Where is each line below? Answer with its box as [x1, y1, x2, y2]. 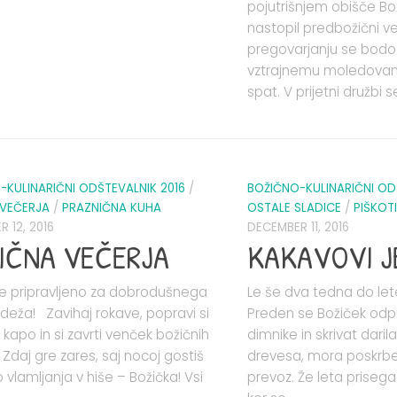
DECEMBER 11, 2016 [247, 218, 349, 236]
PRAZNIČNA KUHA [62, 198, 161, 216]
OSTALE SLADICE [247, 198, 341, 216]
